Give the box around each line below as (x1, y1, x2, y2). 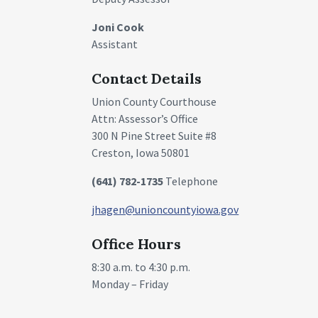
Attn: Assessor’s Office (92, 111, 199, 126)
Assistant (92, 36, 138, 51)
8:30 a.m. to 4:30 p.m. (92, 259, 191, 274)
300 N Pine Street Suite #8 (92, 128, 217, 143)
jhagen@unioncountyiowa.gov (92, 202, 239, 216)
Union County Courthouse (92, 94, 217, 109)
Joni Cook (92, 19, 145, 34)
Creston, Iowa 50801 (92, 145, 190, 160)
